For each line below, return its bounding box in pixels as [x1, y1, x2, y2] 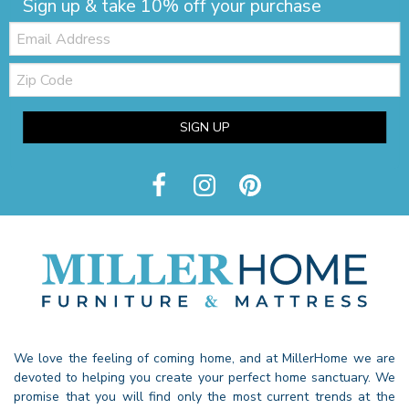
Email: [8, 18, 43, 37]
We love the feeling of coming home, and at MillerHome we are [14, 349, 395, 367]
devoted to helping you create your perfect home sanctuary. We [14, 368, 395, 386]
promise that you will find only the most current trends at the [14, 387, 395, 405]
